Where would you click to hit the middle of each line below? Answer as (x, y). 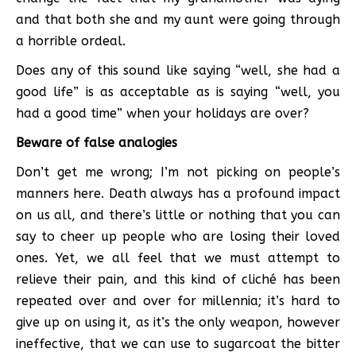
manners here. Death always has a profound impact (178, 193)
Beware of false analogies (97, 142)
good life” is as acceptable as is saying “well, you (178, 91)
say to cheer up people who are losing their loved (178, 236)
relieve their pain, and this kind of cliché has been (178, 279)
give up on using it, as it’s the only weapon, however (178, 322)
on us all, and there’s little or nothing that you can (178, 215)
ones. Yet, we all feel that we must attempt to (178, 257)
